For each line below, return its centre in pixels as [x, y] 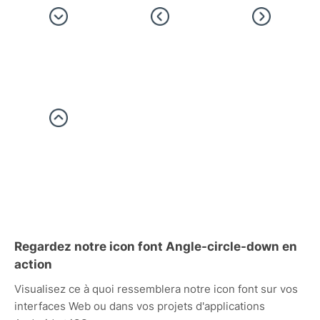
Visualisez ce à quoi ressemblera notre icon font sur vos [156, 289]
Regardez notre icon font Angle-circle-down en [156, 246]
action [33, 264]
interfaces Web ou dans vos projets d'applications [140, 306]
